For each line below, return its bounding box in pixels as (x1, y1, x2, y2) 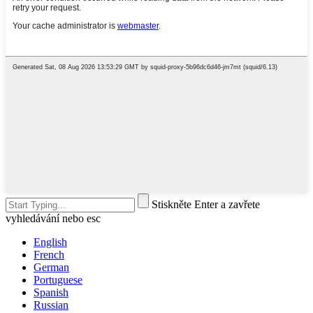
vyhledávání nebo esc (6, 212, 101, 224)
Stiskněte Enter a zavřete (152, 198, 260, 210)
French (34, 248, 64, 261)
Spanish (34, 286, 68, 298)
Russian (34, 298, 68, 311)
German (34, 261, 69, 273)
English (34, 235, 67, 248)
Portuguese (34, 273, 82, 286)
